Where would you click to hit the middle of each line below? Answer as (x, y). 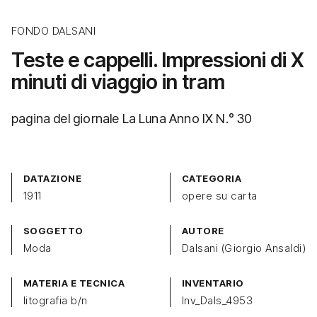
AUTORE (203, 231)
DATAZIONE (53, 179)
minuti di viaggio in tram (118, 82)
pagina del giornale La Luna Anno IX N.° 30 (132, 119)
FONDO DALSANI (54, 31)
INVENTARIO (213, 283)
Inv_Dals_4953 (218, 301)
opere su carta (220, 196)
